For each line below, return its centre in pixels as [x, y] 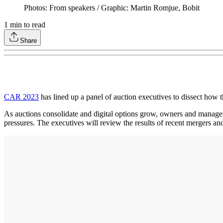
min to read [27, 24]
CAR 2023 [21, 97]
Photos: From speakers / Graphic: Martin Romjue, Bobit [112, 7]
